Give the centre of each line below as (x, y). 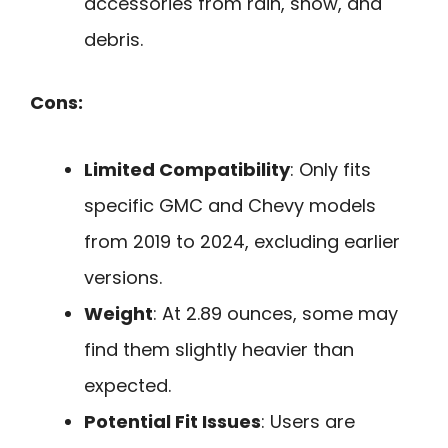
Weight (118, 313)
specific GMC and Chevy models (230, 205)
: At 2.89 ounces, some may (275, 313)
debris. (113, 40)
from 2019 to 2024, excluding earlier (242, 241)
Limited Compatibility (187, 169)
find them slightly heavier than (219, 349)
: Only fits (330, 169)
